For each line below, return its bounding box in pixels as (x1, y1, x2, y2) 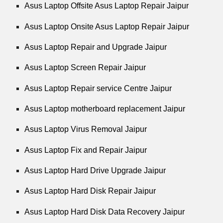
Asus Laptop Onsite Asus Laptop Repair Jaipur (24, 22, 190, 31)
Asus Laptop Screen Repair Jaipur (24, 63, 146, 72)
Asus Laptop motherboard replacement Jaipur (24, 104, 186, 113)
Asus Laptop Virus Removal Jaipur (24, 125, 147, 134)
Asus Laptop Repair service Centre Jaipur (24, 84, 172, 93)
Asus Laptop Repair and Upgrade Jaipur (24, 42, 167, 51)
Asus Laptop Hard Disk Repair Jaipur (24, 187, 156, 196)
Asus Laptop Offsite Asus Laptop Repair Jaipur (24, 1, 189, 10)
